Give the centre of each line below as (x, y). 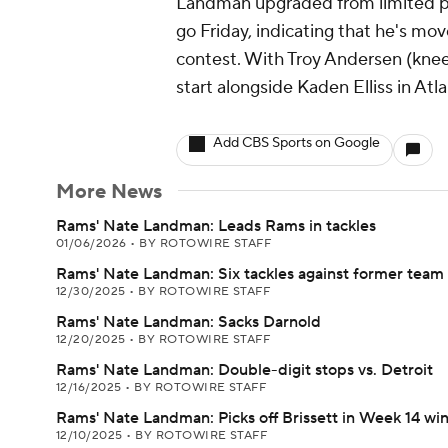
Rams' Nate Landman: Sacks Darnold (188, 322)
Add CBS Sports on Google (296, 143)
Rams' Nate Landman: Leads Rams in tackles (216, 226)
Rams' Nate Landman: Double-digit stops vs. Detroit (244, 370)
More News (109, 192)
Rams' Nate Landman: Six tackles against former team (250, 274)
